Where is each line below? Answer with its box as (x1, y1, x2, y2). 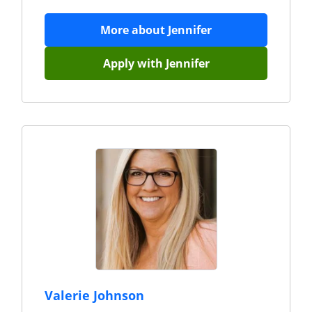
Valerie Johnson (45, 287, 144, 304)
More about (100, 22, 168, 38)
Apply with (102, 56, 166, 71)
